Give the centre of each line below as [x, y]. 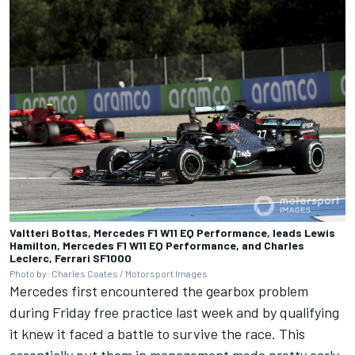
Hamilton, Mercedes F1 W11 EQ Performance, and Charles [157, 246]
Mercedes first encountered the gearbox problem [159, 291]
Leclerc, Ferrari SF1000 [71, 258]
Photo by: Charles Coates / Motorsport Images [109, 274]
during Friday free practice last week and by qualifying [174, 313]
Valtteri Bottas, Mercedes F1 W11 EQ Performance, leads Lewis [172, 233]
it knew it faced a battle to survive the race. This [157, 334]
